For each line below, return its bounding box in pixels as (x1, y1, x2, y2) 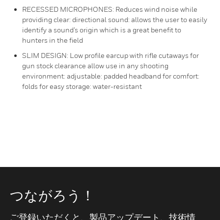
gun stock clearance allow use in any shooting (22, 61, 168, 70)
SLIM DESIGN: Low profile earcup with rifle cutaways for (22, 51, 199, 59)
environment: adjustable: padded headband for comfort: (22, 72, 199, 80)
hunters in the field (22, 36, 83, 44)
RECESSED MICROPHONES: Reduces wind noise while (22, 5, 197, 13)
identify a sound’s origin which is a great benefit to (22, 26, 181, 34)
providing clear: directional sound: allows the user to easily (22, 15, 207, 24)
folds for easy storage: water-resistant (22, 82, 142, 90)
